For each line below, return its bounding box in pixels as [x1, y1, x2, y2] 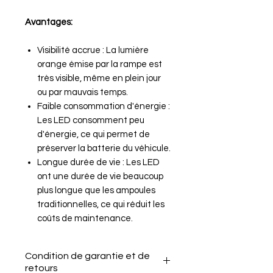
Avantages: [25, 17, 73, 27]
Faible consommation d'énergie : [37, 101, 170, 111]
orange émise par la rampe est [37, 59, 162, 69]
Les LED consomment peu [37, 115, 144, 125]
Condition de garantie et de [25, 250, 150, 261]
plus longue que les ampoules [37, 185, 155, 195]
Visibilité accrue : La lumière [37, 45, 149, 55]
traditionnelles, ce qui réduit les [37, 199, 165, 209]
